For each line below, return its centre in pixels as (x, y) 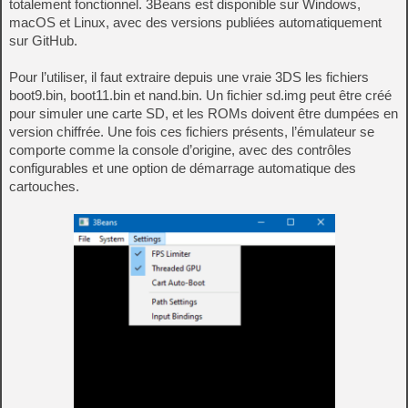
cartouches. (44, 187)
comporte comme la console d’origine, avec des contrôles (180, 150)
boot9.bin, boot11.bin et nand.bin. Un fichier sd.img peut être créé (200, 96)
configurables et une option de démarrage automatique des (183, 168)
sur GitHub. (43, 41)
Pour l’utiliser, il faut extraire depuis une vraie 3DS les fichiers (189, 77)
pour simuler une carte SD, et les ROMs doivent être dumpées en (204, 114)
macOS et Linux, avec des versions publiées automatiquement (195, 23)
